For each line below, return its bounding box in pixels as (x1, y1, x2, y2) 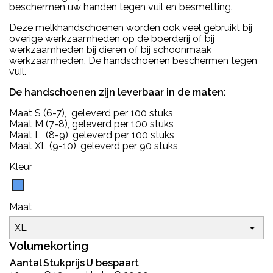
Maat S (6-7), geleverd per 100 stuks (9, 107, 173, 119)
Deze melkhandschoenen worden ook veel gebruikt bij (9, 21, 252, 34)
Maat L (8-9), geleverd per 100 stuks (9, 129, 177, 141)
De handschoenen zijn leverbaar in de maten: (9, 86, 226, 98)
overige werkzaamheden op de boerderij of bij (9, 32, 214, 44)
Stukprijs (43, 257, 85, 269)
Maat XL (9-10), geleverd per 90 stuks (9, 140, 178, 152)
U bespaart (86, 257, 139, 269)
